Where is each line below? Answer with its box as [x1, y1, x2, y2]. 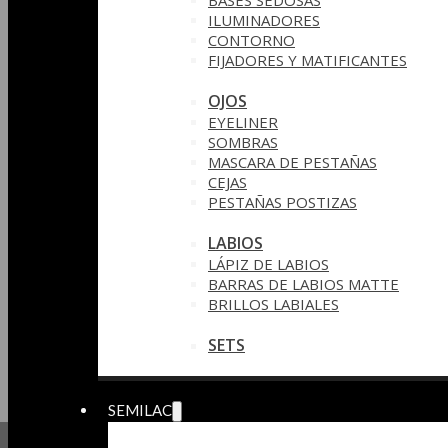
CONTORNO [208, 30, 295, 50]
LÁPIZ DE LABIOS [208, 254, 329, 274]
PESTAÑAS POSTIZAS [208, 192, 357, 212]
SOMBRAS [208, 132, 278, 152]
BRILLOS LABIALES [208, 294, 339, 314]
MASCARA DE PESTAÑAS [208, 152, 377, 172]
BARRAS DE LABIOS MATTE [208, 274, 399, 294]
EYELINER [208, 112, 278, 132]
